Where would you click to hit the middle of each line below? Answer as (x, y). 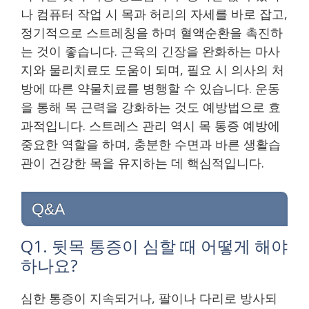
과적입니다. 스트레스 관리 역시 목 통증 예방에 (150, 125)
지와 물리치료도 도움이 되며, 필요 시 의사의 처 (152, 69)
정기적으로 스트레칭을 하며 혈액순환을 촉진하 (152, 32)
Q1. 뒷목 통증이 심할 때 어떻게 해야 (154, 246)
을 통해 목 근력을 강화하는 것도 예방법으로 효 (151, 107)
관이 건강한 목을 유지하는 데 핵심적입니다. (142, 162)
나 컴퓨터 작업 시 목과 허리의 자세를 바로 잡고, (154, 13)
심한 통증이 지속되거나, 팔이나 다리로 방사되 (149, 298)
